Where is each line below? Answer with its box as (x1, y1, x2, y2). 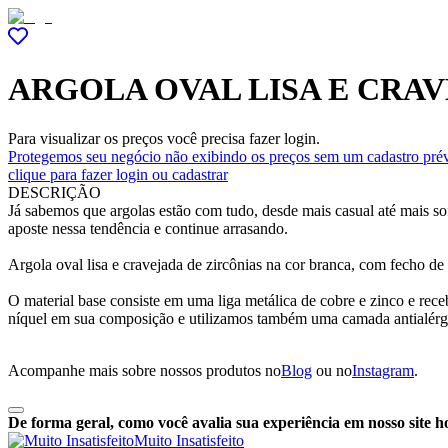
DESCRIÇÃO (8, 183, 101, 201)
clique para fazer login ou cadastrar (8, 165, 228, 183)
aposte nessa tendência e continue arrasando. (8, 219, 288, 237)
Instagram (352, 361, 414, 379)
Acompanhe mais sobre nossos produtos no (8, 361, 281, 379)
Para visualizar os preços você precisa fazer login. (8, 129, 320, 147)
